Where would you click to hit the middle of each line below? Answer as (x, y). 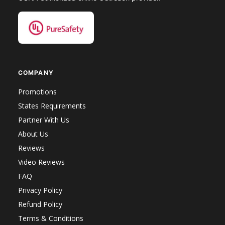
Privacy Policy (40, 190)
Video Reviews (41, 162)
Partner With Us (43, 120)
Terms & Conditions (50, 218)
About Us (33, 134)
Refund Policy (40, 204)
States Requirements (52, 106)
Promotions (37, 92)
